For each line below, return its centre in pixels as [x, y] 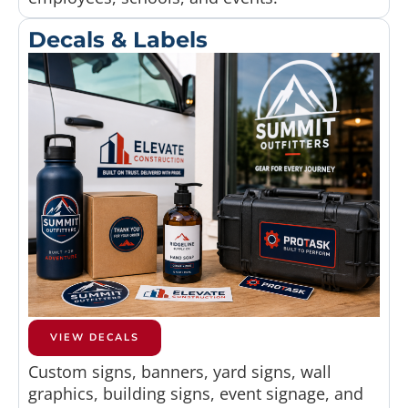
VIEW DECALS [95, 337]
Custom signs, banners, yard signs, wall [180, 371]
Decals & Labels [118, 40]
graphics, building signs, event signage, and [196, 393]
